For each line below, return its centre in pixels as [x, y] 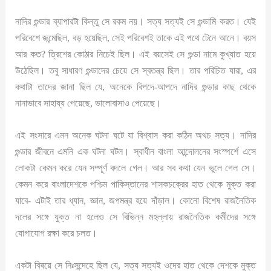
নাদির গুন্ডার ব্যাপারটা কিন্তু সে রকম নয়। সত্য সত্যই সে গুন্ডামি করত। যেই [135, 21]
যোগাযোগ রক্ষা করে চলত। [57, 233]
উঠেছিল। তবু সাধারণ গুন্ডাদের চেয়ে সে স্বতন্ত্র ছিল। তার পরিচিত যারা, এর [135, 70]
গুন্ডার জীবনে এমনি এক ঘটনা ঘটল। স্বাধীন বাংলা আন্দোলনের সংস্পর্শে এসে [135, 152]
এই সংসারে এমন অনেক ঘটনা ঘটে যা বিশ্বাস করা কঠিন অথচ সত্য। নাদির [135, 135]
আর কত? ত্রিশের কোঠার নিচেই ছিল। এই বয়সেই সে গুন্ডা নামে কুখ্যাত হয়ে [135, 54]
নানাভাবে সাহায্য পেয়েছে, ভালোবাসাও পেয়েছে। [89, 103]
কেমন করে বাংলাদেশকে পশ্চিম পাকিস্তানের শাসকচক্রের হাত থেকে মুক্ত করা [135, 184]
